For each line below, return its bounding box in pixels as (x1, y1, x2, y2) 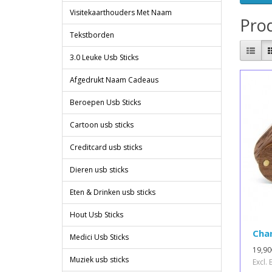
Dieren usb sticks (70, 165, 128, 175)
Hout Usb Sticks (70, 209, 123, 220)
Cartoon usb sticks (70, 120, 134, 131)
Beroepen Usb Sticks (70, 97, 141, 108)
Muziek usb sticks (70, 254, 129, 265)
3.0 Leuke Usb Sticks (70, 52, 138, 63)
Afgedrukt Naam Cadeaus (70, 75, 158, 86)
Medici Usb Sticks (70, 232, 129, 243)
